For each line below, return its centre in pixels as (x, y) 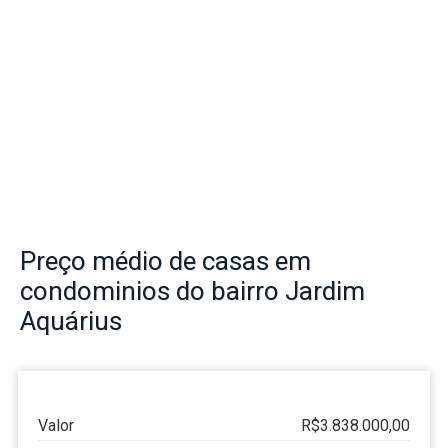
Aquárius (71, 320)
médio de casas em (198, 260)
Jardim (325, 290)
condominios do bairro (152, 290)
